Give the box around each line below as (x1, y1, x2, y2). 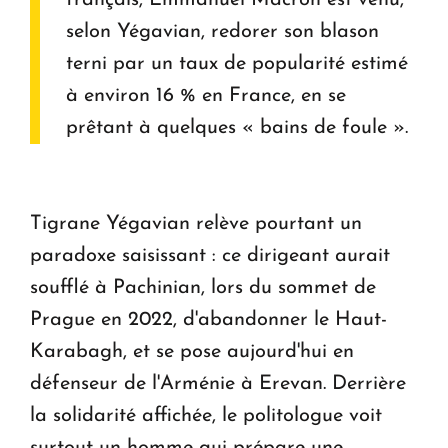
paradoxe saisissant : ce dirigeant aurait (30, 246, 390, 267)
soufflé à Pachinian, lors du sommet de (30, 278, 376, 299)
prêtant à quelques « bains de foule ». (66, 118, 414, 139)
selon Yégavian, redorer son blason (66, 22, 379, 43)
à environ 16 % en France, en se (66, 86, 346, 107)
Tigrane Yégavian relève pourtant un (30, 214, 362, 235)
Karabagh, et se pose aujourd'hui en (30, 342, 354, 363)
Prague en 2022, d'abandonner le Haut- (30, 310, 387, 331)
